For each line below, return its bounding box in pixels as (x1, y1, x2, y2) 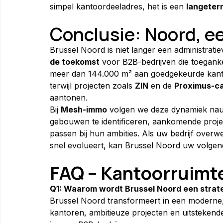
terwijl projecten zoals (50, 80, 135, 91)
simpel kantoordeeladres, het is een (50, 1, 186, 11)
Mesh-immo (61, 104, 107, 114)
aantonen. (50, 92, 88, 103)
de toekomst (50, 56, 100, 67)
